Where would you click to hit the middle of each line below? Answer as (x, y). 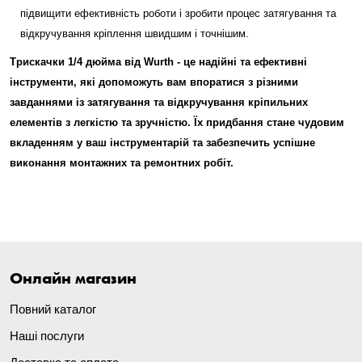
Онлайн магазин (73, 278)
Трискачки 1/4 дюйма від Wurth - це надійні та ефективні (158, 62)
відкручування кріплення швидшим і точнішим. (135, 34)
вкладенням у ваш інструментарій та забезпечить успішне (162, 143)
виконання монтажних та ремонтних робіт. (122, 163)
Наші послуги (47, 336)
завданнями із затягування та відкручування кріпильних (159, 102)
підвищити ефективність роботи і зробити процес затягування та (178, 13)
